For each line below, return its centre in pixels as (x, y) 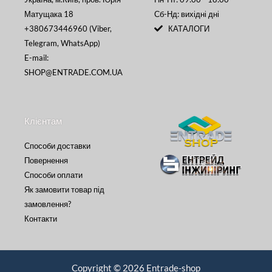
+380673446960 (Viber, (68, 28)
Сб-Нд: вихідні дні (187, 14)
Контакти (41, 218)
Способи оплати (53, 175)
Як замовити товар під (64, 189)
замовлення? (48, 204)
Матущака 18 (49, 14)
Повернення (46, 160)
